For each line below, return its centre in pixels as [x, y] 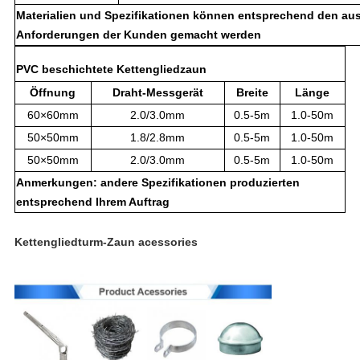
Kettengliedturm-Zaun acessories [106, 242]
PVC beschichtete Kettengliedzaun [111, 70]
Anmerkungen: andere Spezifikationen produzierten [157, 183]
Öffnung [53, 93]
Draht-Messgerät [157, 93]
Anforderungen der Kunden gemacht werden [138, 35]
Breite [252, 93]
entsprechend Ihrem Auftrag [92, 202]
